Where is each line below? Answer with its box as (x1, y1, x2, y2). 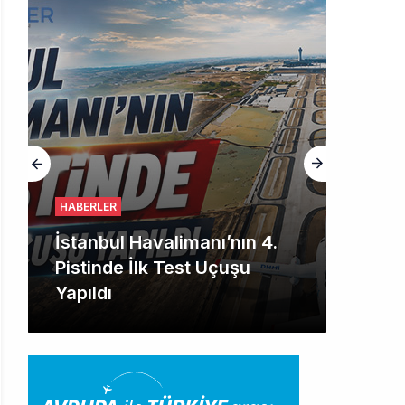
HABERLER (60, 200, 117, 213)
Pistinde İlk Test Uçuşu (55, 257, 250, 278)
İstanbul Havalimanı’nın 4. (55, 231, 278, 253)
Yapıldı (55, 282, 112, 304)
